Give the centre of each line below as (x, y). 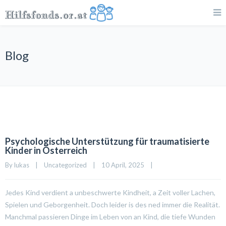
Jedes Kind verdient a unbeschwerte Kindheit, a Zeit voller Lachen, (110, 192)
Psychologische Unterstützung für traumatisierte (107, 141)
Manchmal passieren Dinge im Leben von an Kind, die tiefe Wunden (110, 217)
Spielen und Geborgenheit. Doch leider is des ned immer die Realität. (112, 205)
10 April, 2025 (126, 165)
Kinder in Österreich (46, 150)
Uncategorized (65, 165)
